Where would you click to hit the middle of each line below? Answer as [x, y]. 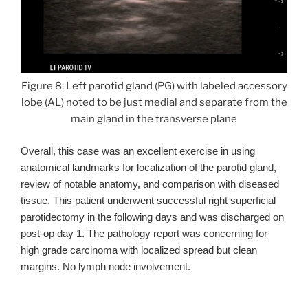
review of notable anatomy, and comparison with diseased [150, 184]
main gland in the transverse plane [154, 119]
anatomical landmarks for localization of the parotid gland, [148, 167]
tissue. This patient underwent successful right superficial [148, 200]
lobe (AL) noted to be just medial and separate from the [154, 103]
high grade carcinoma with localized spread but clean [139, 250]
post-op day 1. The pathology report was [112, 233]
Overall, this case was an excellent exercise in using [138, 151]
